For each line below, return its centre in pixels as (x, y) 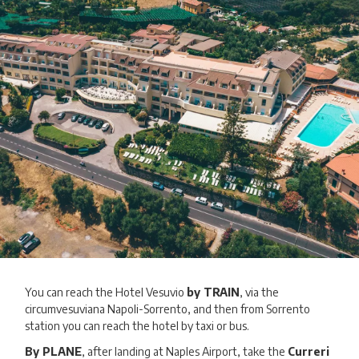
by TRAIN (214, 292)
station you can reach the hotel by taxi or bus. (137, 325)
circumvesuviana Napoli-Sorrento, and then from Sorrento (168, 309)
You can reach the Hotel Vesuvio (106, 292)
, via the (260, 292)
